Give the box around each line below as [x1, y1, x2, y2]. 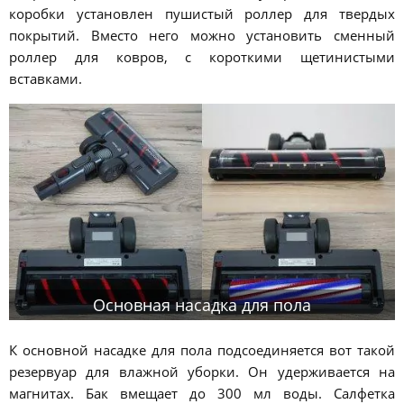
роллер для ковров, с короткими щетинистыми [9, 48, 395, 67]
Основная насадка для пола [93, 294, 311, 317]
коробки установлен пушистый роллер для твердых [9, 5, 395, 23]
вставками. [9, 69, 82, 88]
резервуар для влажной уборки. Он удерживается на [9, 363, 395, 381]
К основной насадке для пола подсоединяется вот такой [9, 341, 395, 360]
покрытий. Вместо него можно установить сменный [9, 26, 395, 45]
